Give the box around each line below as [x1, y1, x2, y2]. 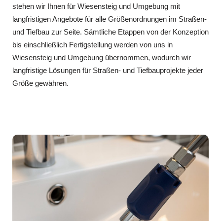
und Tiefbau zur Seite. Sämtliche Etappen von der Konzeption [12, 27, 209, 36]
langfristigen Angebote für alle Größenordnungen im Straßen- [12, 14, 207, 23]
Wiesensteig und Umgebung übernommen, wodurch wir [12, 53, 191, 62]
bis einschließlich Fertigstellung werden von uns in [12, 40, 173, 49]
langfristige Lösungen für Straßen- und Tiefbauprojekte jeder [12, 66, 203, 74]
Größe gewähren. [12, 78, 69, 87]
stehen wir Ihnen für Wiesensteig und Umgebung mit [12, 1, 180, 10]
